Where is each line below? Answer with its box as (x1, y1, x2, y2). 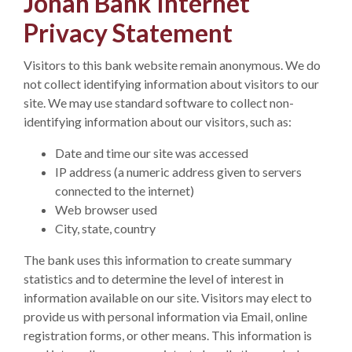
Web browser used (55, 202, 157, 217)
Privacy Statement (24, 17, 233, 48)
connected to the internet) (55, 183, 194, 198)
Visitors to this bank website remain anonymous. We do (24, 57, 321, 72)
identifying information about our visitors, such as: (24, 114, 291, 129)
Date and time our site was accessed (55, 145, 248, 160)
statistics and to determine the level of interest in (24, 271, 284, 286)
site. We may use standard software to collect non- (24, 95, 294, 110)
